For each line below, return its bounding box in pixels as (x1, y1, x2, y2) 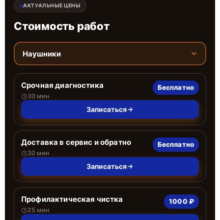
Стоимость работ (14, 20, 110, 32)
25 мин (27, 206, 49, 214)
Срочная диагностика (21, 81, 104, 90)
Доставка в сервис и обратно (21, 137, 132, 147)
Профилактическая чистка (21, 194, 123, 204)
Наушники (22, 49, 61, 58)
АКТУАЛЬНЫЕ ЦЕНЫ (23, 2, 81, 9)
